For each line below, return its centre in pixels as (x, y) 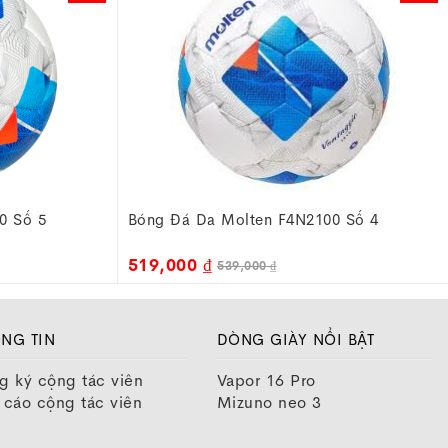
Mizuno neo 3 (269, 402)
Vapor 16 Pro (266, 380)
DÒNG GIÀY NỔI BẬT (295, 339)
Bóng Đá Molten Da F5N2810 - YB (253, 219)
